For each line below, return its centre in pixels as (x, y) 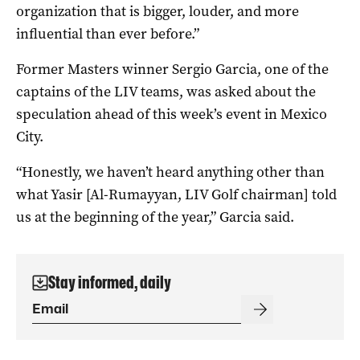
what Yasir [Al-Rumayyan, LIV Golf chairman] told (176, 194)
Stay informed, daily (110, 282)
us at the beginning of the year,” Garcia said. (155, 217)
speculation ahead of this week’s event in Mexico (172, 114)
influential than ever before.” (108, 33)
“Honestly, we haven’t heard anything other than (170, 172)
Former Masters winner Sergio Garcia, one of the (172, 69)
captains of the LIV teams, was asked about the (166, 91)
